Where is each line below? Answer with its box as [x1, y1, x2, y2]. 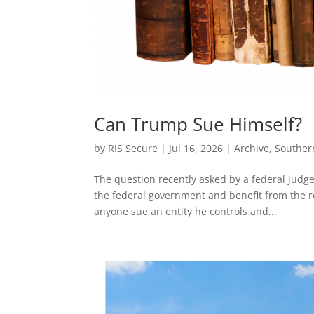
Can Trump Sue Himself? [94, 111, 303, 137]
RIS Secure [108, 142, 158, 156]
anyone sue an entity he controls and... [94, 205, 278, 219]
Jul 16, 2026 [169, 142, 224, 156]
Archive [234, 142, 270, 156]
